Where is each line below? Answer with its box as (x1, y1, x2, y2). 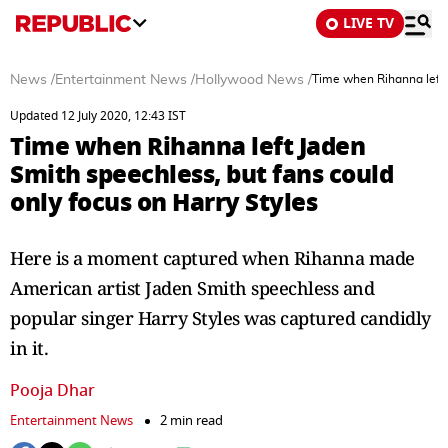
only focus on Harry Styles (10, 184, 317, 221)
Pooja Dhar (10, 379, 95, 403)
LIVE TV (343, 13, 394, 34)
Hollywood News (195, 73, 304, 87)
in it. (10, 336, 48, 360)
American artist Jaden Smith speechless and (10, 276, 374, 300)
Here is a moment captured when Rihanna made (10, 246, 415, 270)
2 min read (160, 411, 223, 430)
